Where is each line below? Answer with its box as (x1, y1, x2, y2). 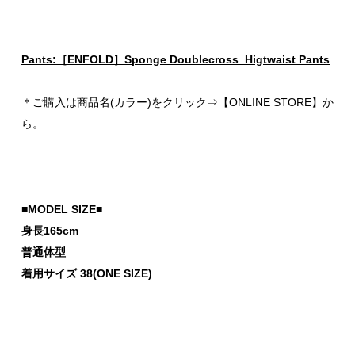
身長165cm (21, 223, 78, 237)
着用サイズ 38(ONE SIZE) (21, 266, 152, 280)
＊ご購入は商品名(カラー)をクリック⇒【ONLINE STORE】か (21, 95, 334, 109)
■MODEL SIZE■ (21, 202, 102, 216)
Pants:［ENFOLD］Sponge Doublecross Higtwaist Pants (21, 52, 330, 66)
